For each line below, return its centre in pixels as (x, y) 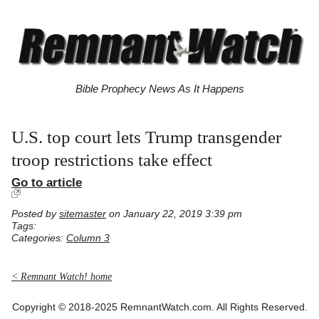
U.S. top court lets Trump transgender (146, 137)
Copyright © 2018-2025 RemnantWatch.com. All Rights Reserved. (159, 307)
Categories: (39, 239)
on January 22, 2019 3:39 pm (174, 214)
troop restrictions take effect (112, 160)
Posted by (35, 214)
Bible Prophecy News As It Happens (159, 89)
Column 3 (88, 239)
